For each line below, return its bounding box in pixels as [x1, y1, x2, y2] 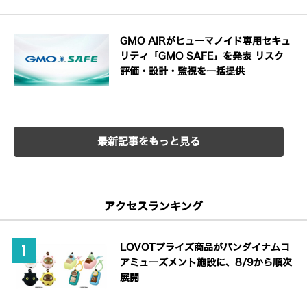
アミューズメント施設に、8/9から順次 [120, 257, 293, 268]
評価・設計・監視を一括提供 [120, 66, 245, 77]
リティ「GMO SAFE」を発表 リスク [120, 51, 284, 62]
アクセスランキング [104, 200, 203, 212]
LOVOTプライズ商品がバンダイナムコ [120, 242, 291, 253]
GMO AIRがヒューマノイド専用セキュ [120, 36, 291, 47]
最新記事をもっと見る [97, 136, 201, 147]
